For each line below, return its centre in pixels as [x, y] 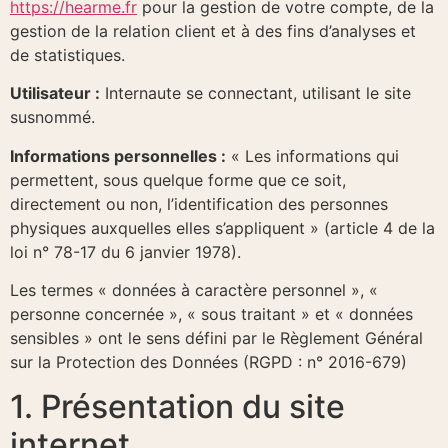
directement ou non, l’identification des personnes [199, 203]
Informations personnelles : [118, 155]
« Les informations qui [312, 155]
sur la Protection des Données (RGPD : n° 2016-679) [208, 361]
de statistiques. [67, 54]
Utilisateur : [55, 93]
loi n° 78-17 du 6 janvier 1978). [125, 251]
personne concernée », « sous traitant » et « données [211, 313]
